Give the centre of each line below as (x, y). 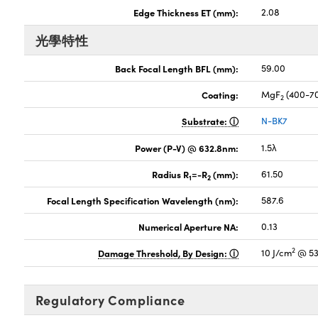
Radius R (171, 174)
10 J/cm (277, 253)
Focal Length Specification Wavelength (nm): (143, 201)
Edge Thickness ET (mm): (186, 12)
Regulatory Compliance (110, 300)
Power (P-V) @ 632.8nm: (187, 148)
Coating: (220, 95)
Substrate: (206, 121)
